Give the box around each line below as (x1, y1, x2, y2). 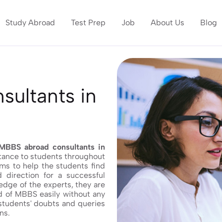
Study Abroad (5, 17, 55, 27)
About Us (151, 17, 185, 27)
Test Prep (71, 17, 106, 27)
